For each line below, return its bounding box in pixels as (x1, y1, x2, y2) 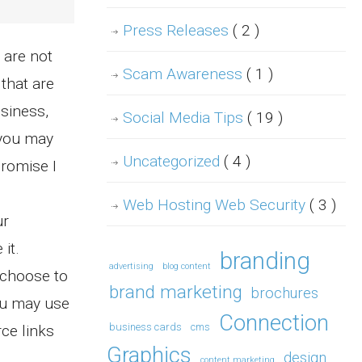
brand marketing (109, 281, 242, 304)
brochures (251, 284, 318, 302)
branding (220, 247, 310, 276)
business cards (109, 321, 182, 334)
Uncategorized (123, 152, 224, 171)
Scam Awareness (123, 65, 246, 84)
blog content (162, 261, 211, 272)
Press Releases (123, 21, 233, 40)
